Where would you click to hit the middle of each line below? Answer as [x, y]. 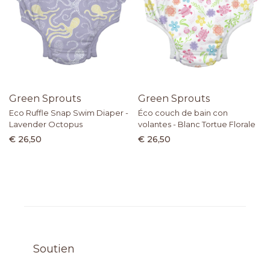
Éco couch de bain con [183, 113]
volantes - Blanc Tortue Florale [197, 124]
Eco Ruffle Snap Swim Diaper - [69, 113]
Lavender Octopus [46, 124]
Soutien [54, 249]
